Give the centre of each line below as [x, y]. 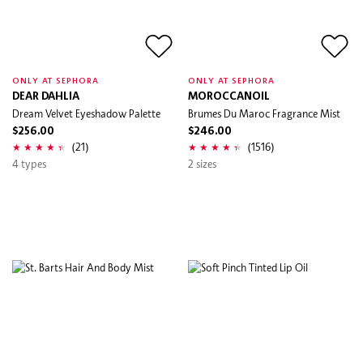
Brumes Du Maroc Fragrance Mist [264, 113]
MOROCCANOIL [229, 96]
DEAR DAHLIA [46, 96]
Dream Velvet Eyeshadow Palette [86, 113]
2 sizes [202, 163]
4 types [29, 163]
